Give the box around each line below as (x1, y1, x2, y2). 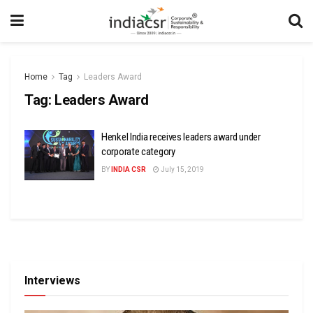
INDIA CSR (111, 166, 146, 173)
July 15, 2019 (159, 166, 204, 173)
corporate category (101, 145, 175, 158)
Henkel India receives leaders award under (101, 131, 261, 143)
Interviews (24, 273, 80, 287)
